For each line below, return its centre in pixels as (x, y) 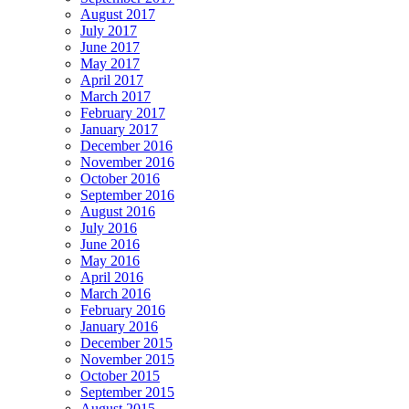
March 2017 (115, 97)
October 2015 (120, 376)
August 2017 (118, 15)
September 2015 (127, 393)
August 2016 (118, 212)
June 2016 (110, 245)
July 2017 (109, 31)
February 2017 (123, 113)
